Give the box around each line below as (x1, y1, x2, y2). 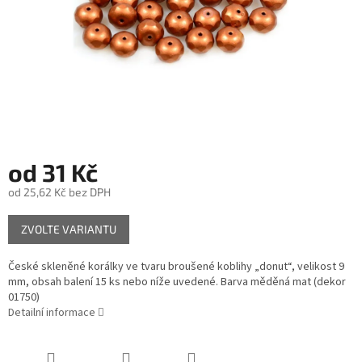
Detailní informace (8, 305, 95, 322)
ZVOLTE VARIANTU (21, 222, 116, 237)
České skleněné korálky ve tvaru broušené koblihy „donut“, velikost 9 (8, 259, 344, 276)
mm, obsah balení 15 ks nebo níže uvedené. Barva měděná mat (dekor (8, 274, 346, 291)
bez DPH (66, 185, 111, 200)
